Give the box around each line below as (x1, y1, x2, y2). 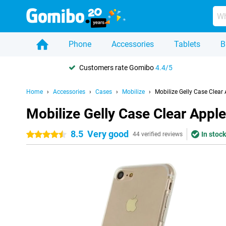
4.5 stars (46, 131, 74, 139)
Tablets (174, 39, 200, 49)
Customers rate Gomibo (79, 63, 155, 72)
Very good (87, 129, 129, 139)
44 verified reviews (133, 131, 183, 138)
